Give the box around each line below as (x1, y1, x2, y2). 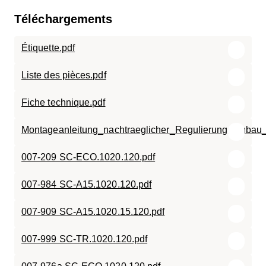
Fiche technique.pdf (21, 97, 106, 108)
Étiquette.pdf (21, 43, 75, 53)
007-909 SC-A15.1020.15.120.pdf (21, 207, 165, 217)
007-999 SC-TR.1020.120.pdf (21, 234, 148, 245)
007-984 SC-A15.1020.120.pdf (21, 179, 152, 190)
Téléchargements (14, 12, 113, 26)
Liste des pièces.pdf (21, 70, 106, 81)
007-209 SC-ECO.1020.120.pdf (21, 152, 156, 163)
